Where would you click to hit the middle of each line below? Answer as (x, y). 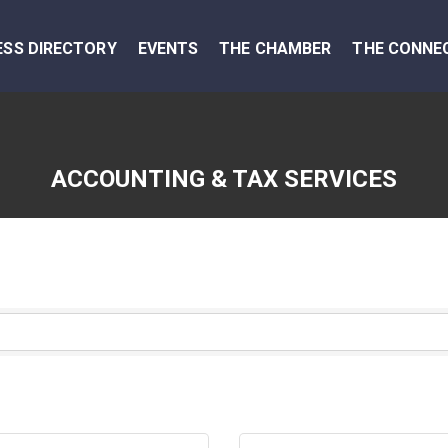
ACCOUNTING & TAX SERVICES (224, 179)
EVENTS (168, 49)
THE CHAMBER (275, 49)
